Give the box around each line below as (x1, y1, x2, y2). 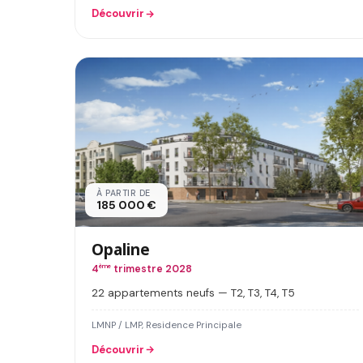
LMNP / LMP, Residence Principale (92, 318, 241, 331)
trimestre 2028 (111, 262, 192, 275)
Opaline (92, 237, 150, 260)
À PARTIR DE (96, 187, 151, 199)
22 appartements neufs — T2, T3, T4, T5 (92, 285, 295, 300)
